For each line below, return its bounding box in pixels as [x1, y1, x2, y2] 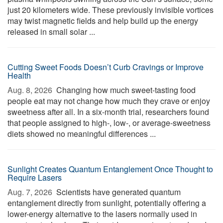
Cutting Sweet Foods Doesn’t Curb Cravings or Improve [7, 61, 204, 73]
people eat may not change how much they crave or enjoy [7, 95, 210, 107]
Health [7, 70, 31, 81]
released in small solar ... [7, 26, 95, 37]
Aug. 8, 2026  [7, 84, 54, 96]
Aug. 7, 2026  [7, 186, 54, 198]
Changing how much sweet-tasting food [54, 84, 196, 96]
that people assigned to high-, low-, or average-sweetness [7, 117, 211, 128]
